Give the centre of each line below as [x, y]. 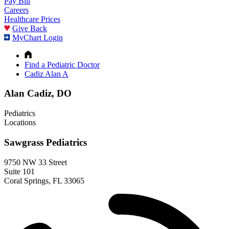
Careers [16, 10]
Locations [20, 123]
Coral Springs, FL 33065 [44, 180]
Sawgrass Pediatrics [45, 142]
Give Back [30, 28]
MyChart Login [38, 37]
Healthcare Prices [32, 19]
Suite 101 [19, 171]
